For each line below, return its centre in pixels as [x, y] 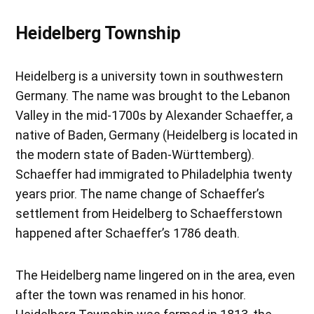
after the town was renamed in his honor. [131, 294]
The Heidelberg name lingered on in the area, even [156, 275]
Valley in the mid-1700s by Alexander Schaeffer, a [155, 115]
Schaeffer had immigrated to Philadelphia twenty [154, 174]
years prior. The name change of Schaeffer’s [141, 193]
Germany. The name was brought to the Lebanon [153, 95]
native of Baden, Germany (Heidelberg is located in [157, 135]
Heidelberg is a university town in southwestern [150, 76]
